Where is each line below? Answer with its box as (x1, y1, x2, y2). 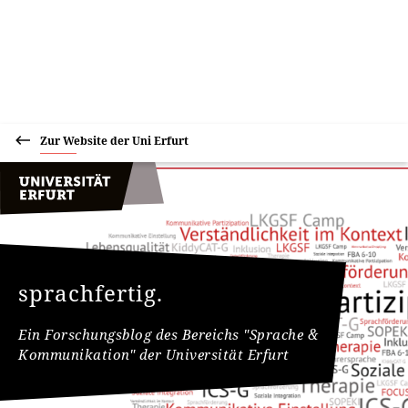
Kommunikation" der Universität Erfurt (18, 345, 290, 363)
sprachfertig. (18, 278, 163, 308)
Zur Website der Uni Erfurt (40, 133, 189, 148)
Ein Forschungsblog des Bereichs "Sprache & (18, 325, 318, 343)
